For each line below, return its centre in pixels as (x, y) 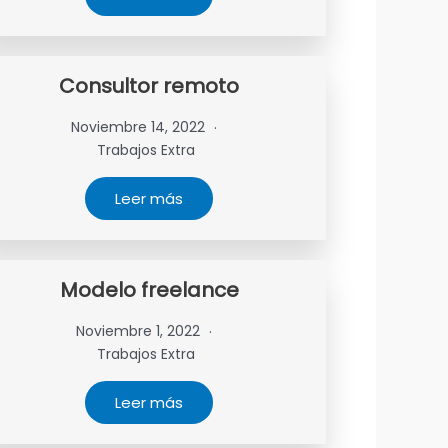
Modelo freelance (149, 290)
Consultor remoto (149, 86)
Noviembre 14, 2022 (139, 127)
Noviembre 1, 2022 (139, 331)
